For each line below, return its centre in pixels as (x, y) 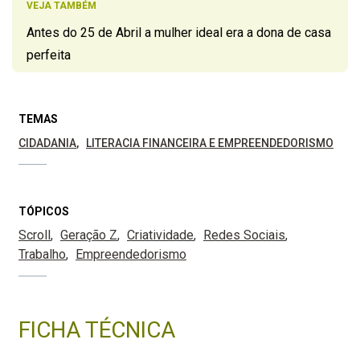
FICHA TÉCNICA (97, 330)
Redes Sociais (244, 235)
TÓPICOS (44, 212)
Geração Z (89, 235)
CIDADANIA (47, 143)
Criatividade (160, 235)
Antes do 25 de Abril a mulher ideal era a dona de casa (179, 33)
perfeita (49, 55)
